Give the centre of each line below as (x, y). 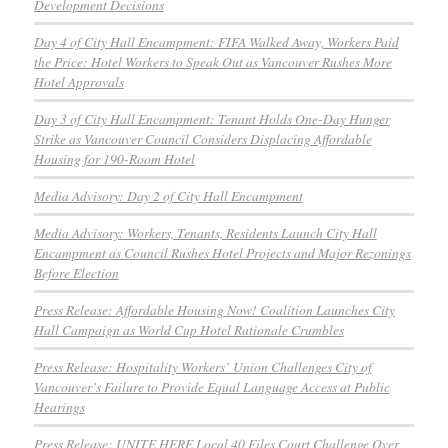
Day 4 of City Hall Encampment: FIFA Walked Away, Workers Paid (216, 42)
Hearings (59, 407)
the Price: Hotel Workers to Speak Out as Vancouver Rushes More (212, 62)
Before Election (76, 273)
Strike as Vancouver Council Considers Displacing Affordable (202, 139)
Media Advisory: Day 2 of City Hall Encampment (168, 196)
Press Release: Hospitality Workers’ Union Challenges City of (202, 367)
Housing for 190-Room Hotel (114, 159)
